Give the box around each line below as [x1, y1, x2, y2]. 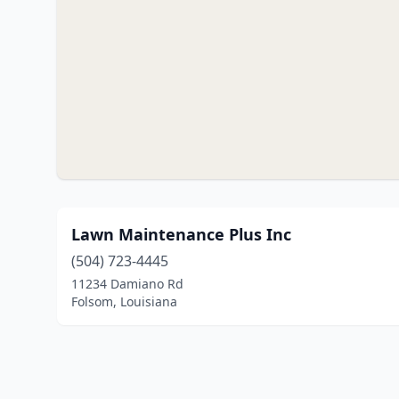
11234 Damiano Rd [71, 275, 183, 292]
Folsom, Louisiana [71, 293, 177, 310]
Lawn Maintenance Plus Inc [71, 224, 291, 245]
